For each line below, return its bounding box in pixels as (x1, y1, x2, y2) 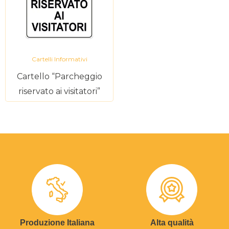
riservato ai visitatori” (18, 86, 100, 96)
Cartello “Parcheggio (16, 72, 102, 81)
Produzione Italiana (20, 218, 95, 227)
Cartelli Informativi (31, 55, 87, 63)
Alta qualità (150, 218, 194, 227)
